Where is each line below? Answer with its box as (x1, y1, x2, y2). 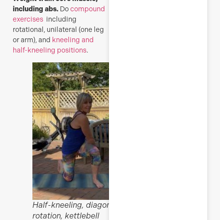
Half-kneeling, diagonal (32, 200, 117, 210)
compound (70, 4, 105, 13)
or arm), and (13, 35, 52, 44)
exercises (13, 15, 45, 23)
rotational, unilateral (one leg (13, 25, 104, 33)
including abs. (13, 4, 58, 13)
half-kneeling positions (13, 46, 86, 54)
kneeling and (52, 35, 94, 44)
